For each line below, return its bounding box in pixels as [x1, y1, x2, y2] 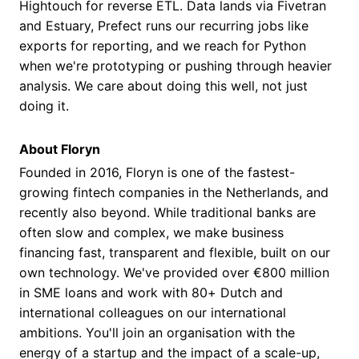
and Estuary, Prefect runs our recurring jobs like [19, 17, 309, 34]
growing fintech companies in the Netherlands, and [19, 184, 329, 200]
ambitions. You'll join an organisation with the [19, 324, 295, 341]
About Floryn [19, 140, 100, 157]
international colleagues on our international [19, 304, 286, 321]
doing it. [19, 97, 69, 114]
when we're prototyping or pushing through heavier [19, 57, 332, 74]
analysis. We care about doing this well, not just [19, 77, 308, 94]
